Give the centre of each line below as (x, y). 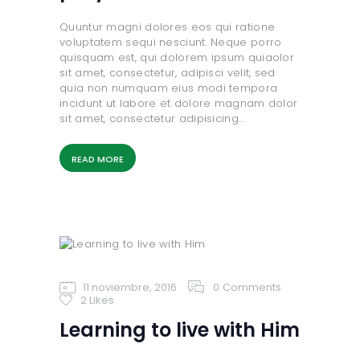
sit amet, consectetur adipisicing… (152, 118)
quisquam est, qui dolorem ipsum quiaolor (177, 57)
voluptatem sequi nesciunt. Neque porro (171, 42)
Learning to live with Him (180, 329)
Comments (252, 287)
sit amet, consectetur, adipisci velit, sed (168, 72)
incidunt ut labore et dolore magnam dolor (179, 103)
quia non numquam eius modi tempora (169, 88)
